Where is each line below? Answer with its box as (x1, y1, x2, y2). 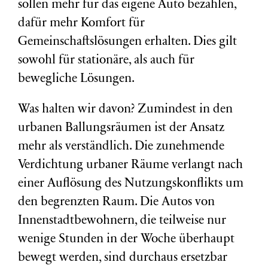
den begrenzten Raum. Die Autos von (18, 196, 215, 209)
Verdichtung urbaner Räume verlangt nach (18, 159, 243, 172)
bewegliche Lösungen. (18, 73, 135, 86)
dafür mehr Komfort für (18, 17, 145, 30)
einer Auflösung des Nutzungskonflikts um (18, 178, 243, 190)
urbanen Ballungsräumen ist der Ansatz (18, 122, 224, 135)
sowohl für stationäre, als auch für (18, 54, 194, 67)
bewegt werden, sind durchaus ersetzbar (18, 252, 227, 264)
